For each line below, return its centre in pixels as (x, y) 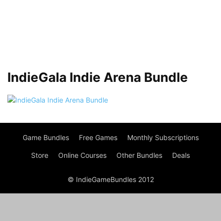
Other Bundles (139, 155)
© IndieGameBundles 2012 (110, 179)
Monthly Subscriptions (163, 137)
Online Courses (82, 155)
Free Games (98, 137)
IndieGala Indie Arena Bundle (98, 77)
